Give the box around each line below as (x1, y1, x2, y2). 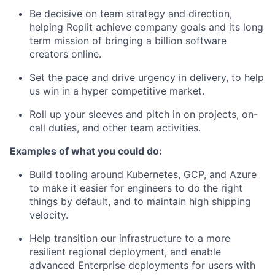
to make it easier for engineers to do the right (29, 182, 242, 195)
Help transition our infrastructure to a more (29, 232, 230, 245)
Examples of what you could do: (10, 145, 162, 158)
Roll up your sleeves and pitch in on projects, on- (29, 108, 258, 121)
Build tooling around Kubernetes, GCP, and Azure (29, 168, 257, 181)
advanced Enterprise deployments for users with (29, 259, 255, 272)
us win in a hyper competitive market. (29, 85, 204, 98)
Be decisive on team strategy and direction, (29, 7, 232, 20)
